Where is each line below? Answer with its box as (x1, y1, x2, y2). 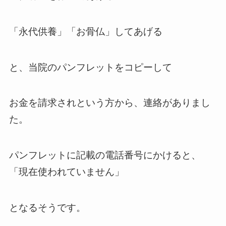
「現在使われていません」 (9, 166, 124, 177)
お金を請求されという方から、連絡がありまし (9, 97, 210, 108)
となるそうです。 (9, 202, 86, 213)
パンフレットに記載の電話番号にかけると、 (9, 149, 201, 160)
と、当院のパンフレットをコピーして (9, 62, 172, 73)
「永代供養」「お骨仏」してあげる (9, 26, 162, 37)
